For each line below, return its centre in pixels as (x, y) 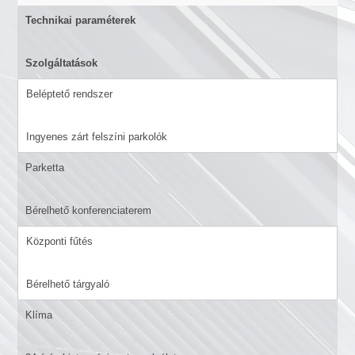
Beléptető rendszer (69, 94)
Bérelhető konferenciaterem (88, 210)
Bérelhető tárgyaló (67, 284)
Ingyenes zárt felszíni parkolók (96, 136)
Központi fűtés (59, 241)
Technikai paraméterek (80, 20)
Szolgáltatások (61, 63)
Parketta (44, 167)
